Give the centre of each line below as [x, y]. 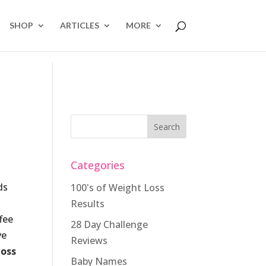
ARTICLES [79, 25]
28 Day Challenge [110, 224]
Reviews [89, 240]
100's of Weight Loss [118, 188]
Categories [98, 165]
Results [88, 204]
